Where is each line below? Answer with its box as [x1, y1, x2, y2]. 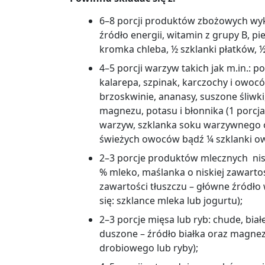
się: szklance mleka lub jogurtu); [99, 193, 243, 207]
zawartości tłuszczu [99, 179, 189, 193]
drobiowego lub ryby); [99, 241, 198, 254]
